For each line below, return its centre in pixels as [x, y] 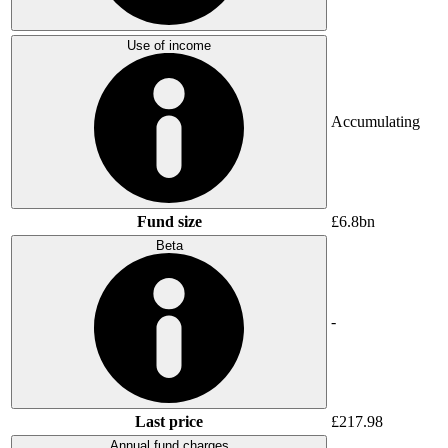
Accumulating [375, 121]
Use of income [169, 45]
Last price [169, 421]
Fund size [169, 221]
